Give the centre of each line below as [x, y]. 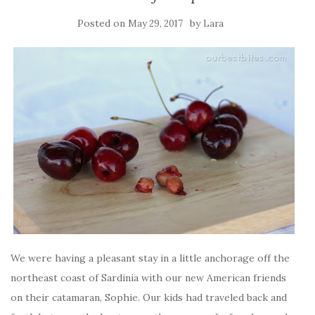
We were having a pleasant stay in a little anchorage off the [150, 258]
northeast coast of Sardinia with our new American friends [148, 278]
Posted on [103, 24]
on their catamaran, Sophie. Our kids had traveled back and [149, 298]
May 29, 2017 [155, 24]
